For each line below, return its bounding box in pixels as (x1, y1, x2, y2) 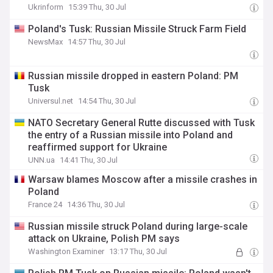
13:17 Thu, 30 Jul (109, 247, 168, 256)
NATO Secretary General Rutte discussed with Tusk (28, 117, 255, 129)
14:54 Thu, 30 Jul (78, 96, 136, 105)
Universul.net (28, 96, 74, 105)
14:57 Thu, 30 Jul (68, 37, 126, 46)
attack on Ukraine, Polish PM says (28, 233, 180, 244)
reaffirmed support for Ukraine (28, 141, 168, 153)
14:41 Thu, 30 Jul (60, 155, 118, 165)
